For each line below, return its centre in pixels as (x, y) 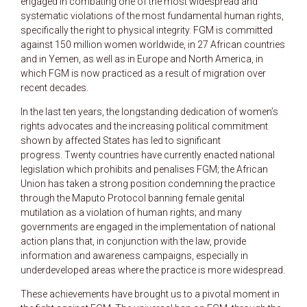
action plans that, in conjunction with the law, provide (133, 241)
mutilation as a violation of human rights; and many (131, 212)
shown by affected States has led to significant (121, 140)
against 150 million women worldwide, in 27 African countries (153, 45)
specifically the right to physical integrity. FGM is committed (147, 30)
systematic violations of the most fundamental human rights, (152, 16)
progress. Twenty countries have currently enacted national (148, 155)
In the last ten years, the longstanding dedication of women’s (149, 112)
